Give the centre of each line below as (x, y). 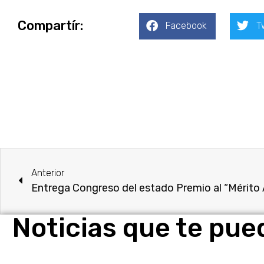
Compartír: (50, 26)
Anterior (48, 173)
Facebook (186, 26)
